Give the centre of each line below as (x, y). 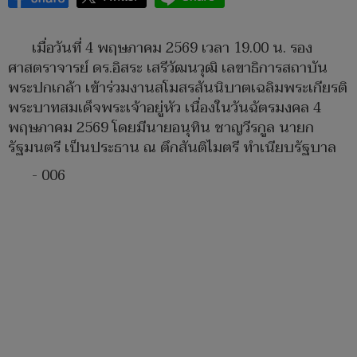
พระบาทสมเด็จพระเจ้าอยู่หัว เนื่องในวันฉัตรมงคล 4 (165, 108)
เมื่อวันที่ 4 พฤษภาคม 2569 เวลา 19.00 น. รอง (172, 49)
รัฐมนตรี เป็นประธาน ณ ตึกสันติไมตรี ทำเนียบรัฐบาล (172, 148)
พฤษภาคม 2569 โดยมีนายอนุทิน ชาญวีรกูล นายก (161, 128)
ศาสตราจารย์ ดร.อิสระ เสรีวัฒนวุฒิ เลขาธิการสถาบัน (168, 69)
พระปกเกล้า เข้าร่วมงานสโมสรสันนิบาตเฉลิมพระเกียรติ (178, 88)
